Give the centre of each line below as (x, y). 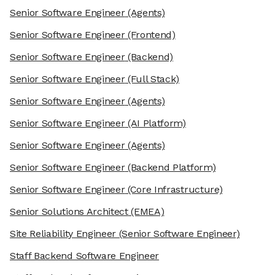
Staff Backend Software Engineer (85, 256)
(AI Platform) (155, 123)
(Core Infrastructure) (174, 190)
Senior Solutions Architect (69, 212)
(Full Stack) (152, 79)
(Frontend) (150, 35)
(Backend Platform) (170, 168)
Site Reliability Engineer (63, 234)
